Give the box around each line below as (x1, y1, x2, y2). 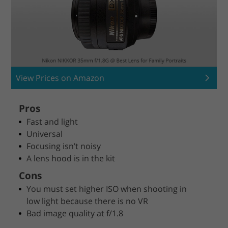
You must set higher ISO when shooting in (26, 183, 187, 194)
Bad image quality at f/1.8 (26, 207, 124, 219)
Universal (26, 128, 63, 139)
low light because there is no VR (26, 195, 149, 207)
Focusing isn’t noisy (26, 140, 101, 152)
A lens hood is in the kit (26, 152, 116, 164)
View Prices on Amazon (16, 72, 105, 83)
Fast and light (26, 116, 78, 127)
